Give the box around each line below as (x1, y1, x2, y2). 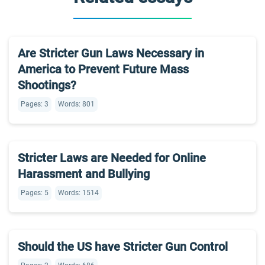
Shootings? (18, 78, 79, 92)
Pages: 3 (21, 100, 49, 108)
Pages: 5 (21, 189, 49, 197)
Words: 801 (58, 100, 95, 108)
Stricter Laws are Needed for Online (18, 151, 206, 165)
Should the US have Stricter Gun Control (18, 240, 228, 254)
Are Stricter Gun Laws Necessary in (18, 46, 204, 60)
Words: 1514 (58, 189, 99, 197)
